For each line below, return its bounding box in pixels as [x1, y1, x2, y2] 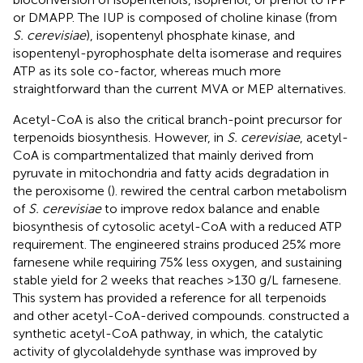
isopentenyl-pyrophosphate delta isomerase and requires [13, 45, 342, 62]
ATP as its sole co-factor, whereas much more [13, 63, 281, 79]
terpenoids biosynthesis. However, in [13, 130, 227, 146]
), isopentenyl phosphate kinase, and [86, 28, 295, 44]
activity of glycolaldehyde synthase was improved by [13, 344, 317, 360]
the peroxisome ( [13, 183, 111, 199]
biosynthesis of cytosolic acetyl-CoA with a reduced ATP [13, 219, 342, 235]
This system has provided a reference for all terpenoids [13, 290, 327, 306]
